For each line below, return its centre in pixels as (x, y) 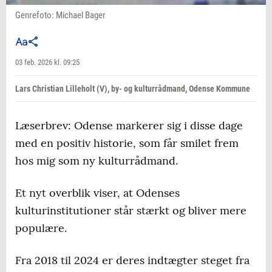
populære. (41, 228)
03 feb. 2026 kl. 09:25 (47, 63)
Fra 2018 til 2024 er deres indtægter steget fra (132, 260)
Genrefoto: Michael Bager (60, 15)
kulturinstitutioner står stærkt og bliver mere (131, 211)
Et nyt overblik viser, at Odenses (97, 193)
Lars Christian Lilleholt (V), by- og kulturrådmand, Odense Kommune (133, 89)
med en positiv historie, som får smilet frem (127, 143)
